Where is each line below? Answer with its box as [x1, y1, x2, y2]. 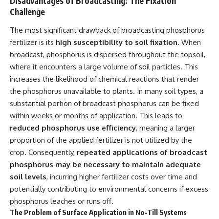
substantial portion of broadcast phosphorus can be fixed [10, 99, 199, 108]
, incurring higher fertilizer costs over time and [46, 172, 197, 181]
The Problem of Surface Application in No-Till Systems [10, 208, 187, 217]
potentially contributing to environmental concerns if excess [10, 184, 208, 194]
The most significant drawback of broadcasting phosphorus [10, 25, 205, 35]
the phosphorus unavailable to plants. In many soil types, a [10, 87, 203, 96]
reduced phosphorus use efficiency [10, 123, 136, 132]
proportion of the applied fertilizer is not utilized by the [10, 135, 192, 145]
